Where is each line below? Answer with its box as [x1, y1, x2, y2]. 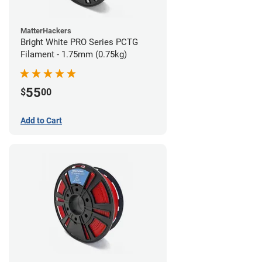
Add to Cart [20, 115, 62, 125]
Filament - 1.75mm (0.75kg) [20, 49, 127, 60]
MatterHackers [20, 26, 71, 35]
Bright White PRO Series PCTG [20, 36, 138, 47]
